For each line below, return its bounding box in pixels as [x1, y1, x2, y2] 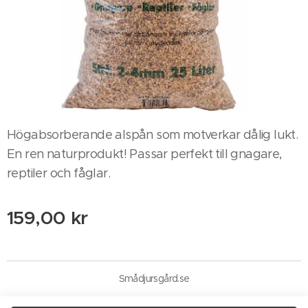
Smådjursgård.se [118, 272, 190, 285]
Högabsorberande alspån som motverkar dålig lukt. [7, 127, 298, 142]
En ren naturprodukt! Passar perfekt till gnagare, [7, 146, 282, 162]
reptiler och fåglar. [7, 166, 113, 181]
